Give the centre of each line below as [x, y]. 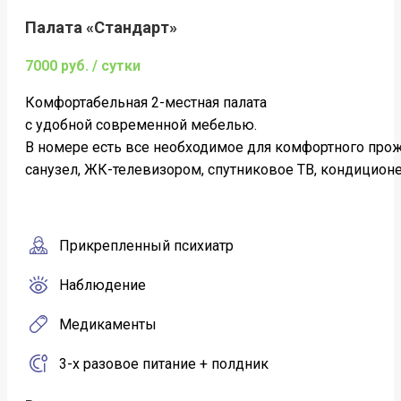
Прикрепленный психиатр [143, 246]
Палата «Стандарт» [101, 28]
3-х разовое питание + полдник [160, 364]
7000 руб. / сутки [83, 66]
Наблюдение [99, 286]
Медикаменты [104, 325]
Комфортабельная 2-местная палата [146, 103]
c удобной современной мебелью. [141, 125]
